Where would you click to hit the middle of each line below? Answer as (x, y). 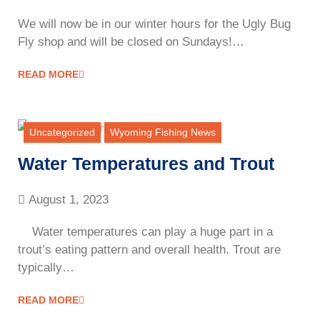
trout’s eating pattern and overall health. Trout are (149, 250)
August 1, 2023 (69, 200)
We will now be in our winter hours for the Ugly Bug (154, 24)
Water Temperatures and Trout (146, 164)
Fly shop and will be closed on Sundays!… (131, 42)
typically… (46, 268)
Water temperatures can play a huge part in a (145, 232)
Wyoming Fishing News (163, 132)
